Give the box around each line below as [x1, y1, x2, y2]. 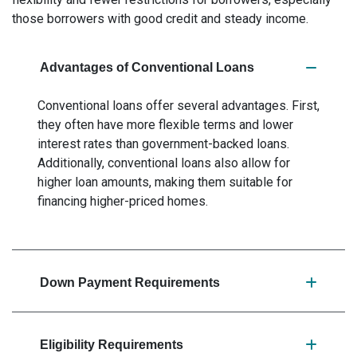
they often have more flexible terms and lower [37, 117, 293, 132]
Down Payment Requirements [40, 276, 220, 289]
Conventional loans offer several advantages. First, [37, 98, 320, 113]
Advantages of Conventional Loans [40, 61, 254, 74]
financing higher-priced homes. [37, 194, 208, 209]
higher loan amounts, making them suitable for [37, 175, 292, 190]
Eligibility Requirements [40, 338, 183, 351]
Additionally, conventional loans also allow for [37, 155, 290, 171]
